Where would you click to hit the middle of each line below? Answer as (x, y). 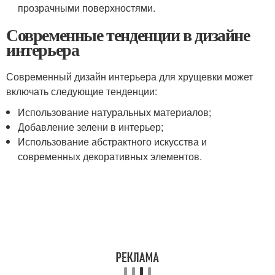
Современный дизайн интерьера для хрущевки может (130, 76)
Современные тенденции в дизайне (128, 35)
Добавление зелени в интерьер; (91, 127)
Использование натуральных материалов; (115, 112)
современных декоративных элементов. (110, 156)
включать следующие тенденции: (82, 91)
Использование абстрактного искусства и (113, 141)
